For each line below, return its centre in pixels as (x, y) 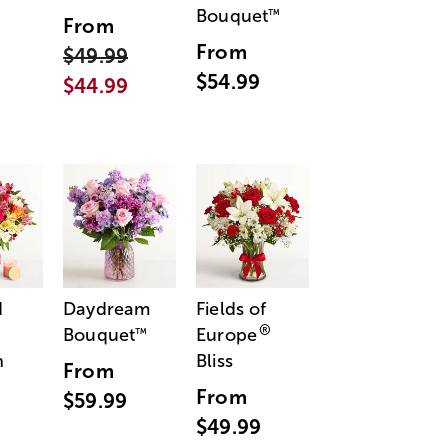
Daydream (107, 308)
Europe (226, 334)
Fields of (231, 308)
